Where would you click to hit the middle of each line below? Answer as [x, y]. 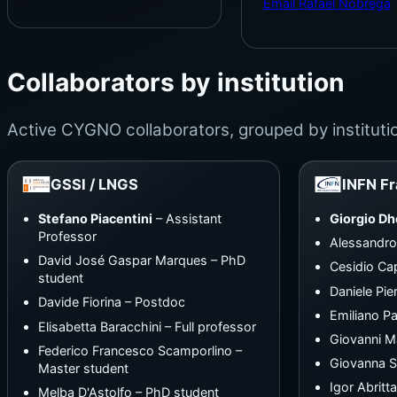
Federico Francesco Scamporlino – [140, 350]
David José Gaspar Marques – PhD [141, 261]
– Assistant [187, 218]
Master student [83, 368]
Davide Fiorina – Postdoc [111, 302]
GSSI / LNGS [94, 184]
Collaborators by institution [176, 82]
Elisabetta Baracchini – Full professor [147, 326]
